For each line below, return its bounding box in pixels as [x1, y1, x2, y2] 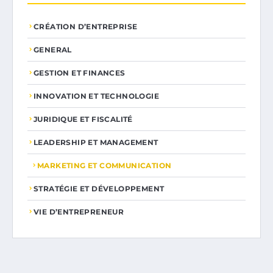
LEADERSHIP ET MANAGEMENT [34, 137, 158, 147]
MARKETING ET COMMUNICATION [37, 160, 172, 170]
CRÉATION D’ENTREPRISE [34, 21, 138, 31]
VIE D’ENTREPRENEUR [34, 207, 124, 216]
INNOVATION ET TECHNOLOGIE [34, 91, 159, 101]
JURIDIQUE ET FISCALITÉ [34, 114, 133, 124]
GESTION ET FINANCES [34, 68, 126, 77]
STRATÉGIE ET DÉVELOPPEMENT [34, 183, 165, 193]
